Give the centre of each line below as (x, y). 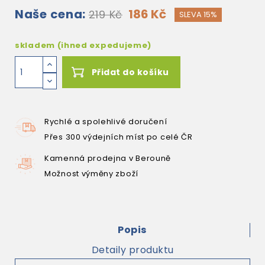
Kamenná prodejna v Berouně (108, 158)
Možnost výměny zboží (91, 174)
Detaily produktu (132, 250)
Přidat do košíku (130, 72)
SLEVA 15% (198, 14)
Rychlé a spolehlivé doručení (106, 122)
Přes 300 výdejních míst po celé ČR (119, 137)
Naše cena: (50, 14)
